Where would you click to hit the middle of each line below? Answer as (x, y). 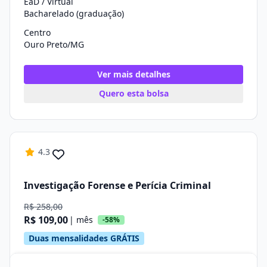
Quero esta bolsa (133, 93)
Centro (37, 32)
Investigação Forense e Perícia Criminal (117, 185)
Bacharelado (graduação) (74, 13)
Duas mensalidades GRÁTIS (84, 238)
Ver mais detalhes (133, 74)
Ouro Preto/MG (54, 44)
